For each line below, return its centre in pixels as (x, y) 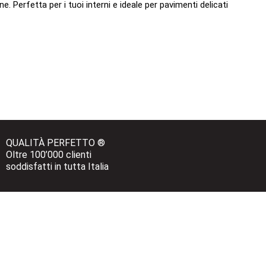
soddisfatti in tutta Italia (57, 167)
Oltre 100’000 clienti (50, 155)
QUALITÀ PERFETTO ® (55, 143)
